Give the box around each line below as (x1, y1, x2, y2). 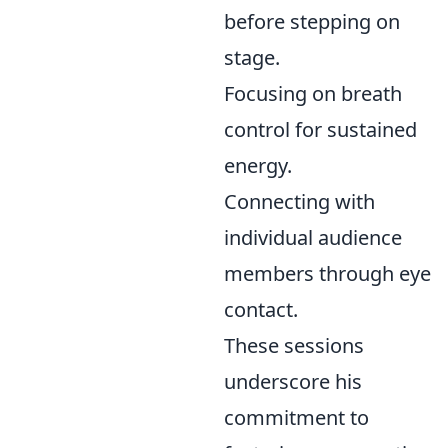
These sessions (224, 332, 364, 359)
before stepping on (224, 8, 400, 35)
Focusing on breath (224, 80, 402, 107)
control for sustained (224, 116, 417, 143)
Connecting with (224, 188, 375, 215)
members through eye (224, 260, 431, 287)
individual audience (224, 224, 402, 251)
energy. (224, 152, 292, 179)
